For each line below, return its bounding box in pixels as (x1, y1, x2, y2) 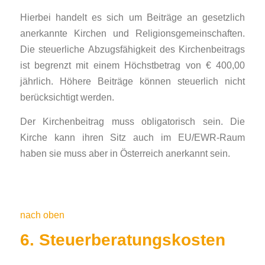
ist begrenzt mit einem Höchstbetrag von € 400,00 (20, 60, 245, 71)
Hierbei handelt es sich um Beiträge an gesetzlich (20, 12, 245, 23)
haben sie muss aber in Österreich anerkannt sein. (20, 148, 230, 159)
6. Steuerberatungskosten (20, 231, 225, 250)
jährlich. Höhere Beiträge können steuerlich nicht (20, 76, 245, 87)
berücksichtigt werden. (20, 92, 114, 103)
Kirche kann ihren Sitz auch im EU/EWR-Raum (20, 132, 245, 143)
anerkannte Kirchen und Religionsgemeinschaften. (20, 28, 245, 39)
